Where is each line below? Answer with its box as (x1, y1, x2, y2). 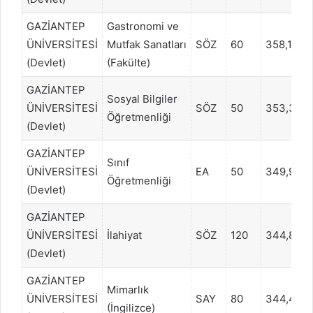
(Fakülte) (107, 55, 150, 69)
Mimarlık (107, 282, 149, 296)
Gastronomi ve (107, 19, 179, 33)
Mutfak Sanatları (107, 37, 187, 51)
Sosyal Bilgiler (107, 92, 177, 105)
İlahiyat (107, 228, 142, 242)
